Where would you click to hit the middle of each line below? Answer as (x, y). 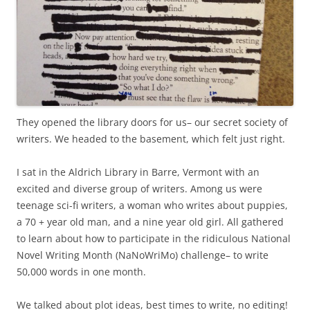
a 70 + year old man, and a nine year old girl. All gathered (150, 222)
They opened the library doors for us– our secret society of (152, 122)
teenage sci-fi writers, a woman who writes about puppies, (152, 206)
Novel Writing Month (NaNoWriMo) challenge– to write (143, 255)
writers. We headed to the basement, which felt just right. (151, 139)
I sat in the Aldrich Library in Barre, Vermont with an (138, 172)
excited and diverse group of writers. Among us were (139, 189)
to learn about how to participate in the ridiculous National (154, 239)
